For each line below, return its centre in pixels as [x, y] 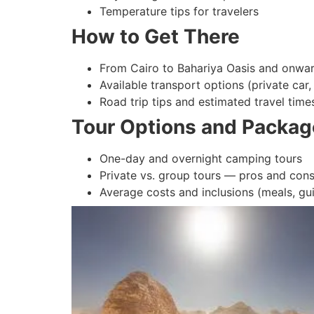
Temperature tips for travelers [179, 11]
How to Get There [156, 36]
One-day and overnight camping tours [201, 158]
